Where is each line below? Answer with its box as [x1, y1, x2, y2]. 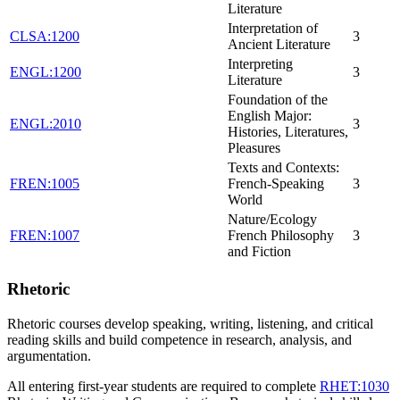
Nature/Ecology [228, 212, 317, 228]
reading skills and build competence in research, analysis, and [7, 331, 352, 347]
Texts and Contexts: [228, 160, 339, 176]
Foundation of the [228, 92, 328, 108]
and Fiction [228, 244, 291, 260]
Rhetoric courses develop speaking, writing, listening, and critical [7, 315, 373, 331]
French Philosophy [228, 228, 334, 244]
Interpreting [228, 56, 293, 72]
